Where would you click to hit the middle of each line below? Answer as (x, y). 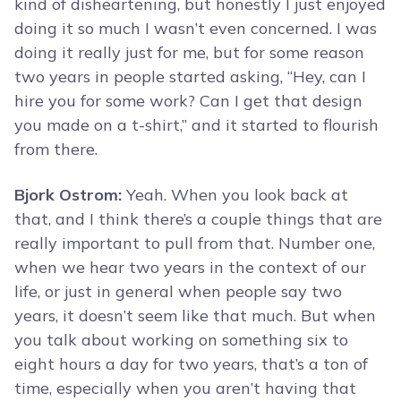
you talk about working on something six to (181, 340)
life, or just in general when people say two (178, 292)
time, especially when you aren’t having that (185, 388)
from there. (56, 149)
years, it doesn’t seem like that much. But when (195, 316)
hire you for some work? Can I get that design (188, 101)
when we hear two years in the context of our (190, 268)
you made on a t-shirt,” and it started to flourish (196, 125)
